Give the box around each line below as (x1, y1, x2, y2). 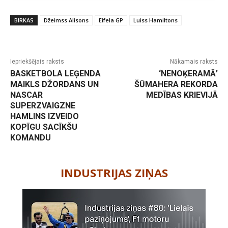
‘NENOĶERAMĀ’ (158, 68, 218, 78)
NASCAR (10, 90, 43, 100)
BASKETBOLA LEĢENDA (10, 68, 101, 78)
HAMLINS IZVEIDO (10, 111, 79, 121)
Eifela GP (99, 16, 123, 24)
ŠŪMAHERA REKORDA (134, 79, 218, 89)
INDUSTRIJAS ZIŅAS (60, 164, 168, 180)
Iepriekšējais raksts (10, 58, 64, 65)
